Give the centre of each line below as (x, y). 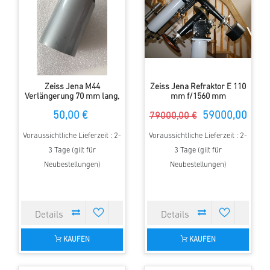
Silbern (72, 107)
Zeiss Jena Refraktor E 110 (198, 87)
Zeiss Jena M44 (72, 87)
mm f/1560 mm (198, 97)
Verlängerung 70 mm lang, (72, 97)
